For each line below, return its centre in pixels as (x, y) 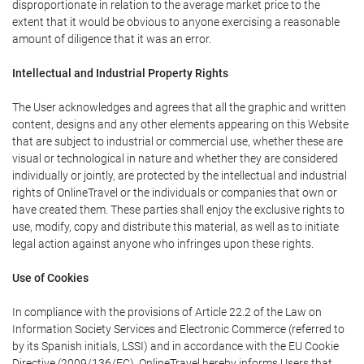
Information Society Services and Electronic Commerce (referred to (178, 329)
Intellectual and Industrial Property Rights (120, 73)
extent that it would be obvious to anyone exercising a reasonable (176, 22)
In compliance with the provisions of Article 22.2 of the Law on (167, 312)
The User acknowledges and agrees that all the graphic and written (179, 107)
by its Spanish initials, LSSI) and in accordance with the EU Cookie (175, 346)
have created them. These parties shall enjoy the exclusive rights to (178, 210)
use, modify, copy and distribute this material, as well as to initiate (175, 227)
